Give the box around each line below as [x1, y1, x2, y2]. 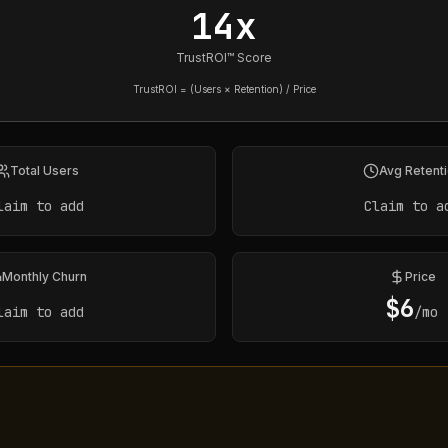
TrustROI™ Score [176, 50, 272, 65]
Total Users [9, 163, 79, 178]
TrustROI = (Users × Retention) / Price [132, 83, 316, 95]
